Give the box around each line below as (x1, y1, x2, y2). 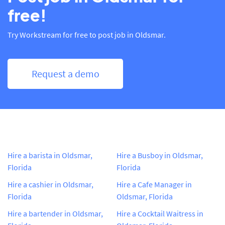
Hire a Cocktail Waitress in (117, 208, 203, 218)
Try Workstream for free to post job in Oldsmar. (8, 29, 166, 40)
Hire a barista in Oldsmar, (8, 150, 92, 160)
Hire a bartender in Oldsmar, (8, 208, 103, 218)
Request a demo (31, 67, 99, 80)
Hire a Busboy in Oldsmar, (117, 150, 203, 160)
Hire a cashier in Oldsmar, (8, 179, 93, 189)
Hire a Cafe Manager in (117, 179, 192, 189)
